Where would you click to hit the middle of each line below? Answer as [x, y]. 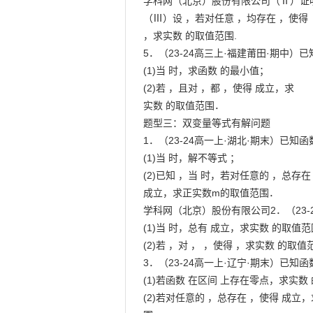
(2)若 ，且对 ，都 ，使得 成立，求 [219, 88]
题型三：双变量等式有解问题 [207, 123]
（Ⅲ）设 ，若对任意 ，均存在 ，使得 [226, 18]
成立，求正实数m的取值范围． [211, 193]
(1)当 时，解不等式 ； [192, 158]
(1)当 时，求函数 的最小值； [206, 71]
